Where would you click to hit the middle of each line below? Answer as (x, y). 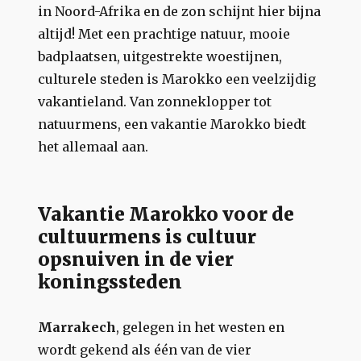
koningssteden (110, 282)
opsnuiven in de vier (136, 259)
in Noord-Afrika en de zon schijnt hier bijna (180, 11)
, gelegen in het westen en (201, 327)
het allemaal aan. (93, 147)
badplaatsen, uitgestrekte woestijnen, (160, 56)
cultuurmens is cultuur (147, 237)
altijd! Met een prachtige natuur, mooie (164, 34)
